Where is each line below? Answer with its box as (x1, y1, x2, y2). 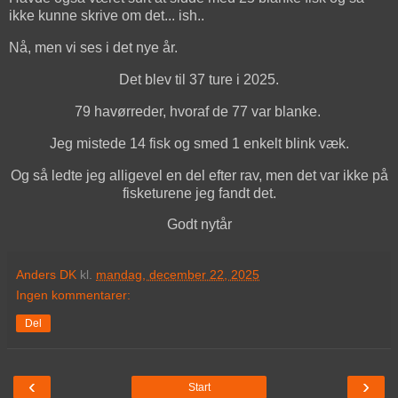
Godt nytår (166, 217, 232, 233)
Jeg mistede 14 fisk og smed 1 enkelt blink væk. (49, 135, 349, 151)
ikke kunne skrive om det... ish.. (9, 8, 208, 24)
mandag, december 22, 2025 (96, 267, 259, 283)
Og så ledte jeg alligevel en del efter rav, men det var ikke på (10, 167, 388, 183)
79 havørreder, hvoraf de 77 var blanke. (74, 103, 324, 119)
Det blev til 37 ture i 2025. (119, 72, 279, 88)
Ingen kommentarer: (16, 288, 131, 303)
